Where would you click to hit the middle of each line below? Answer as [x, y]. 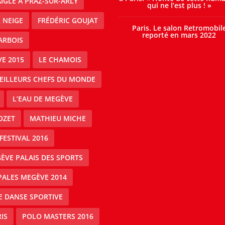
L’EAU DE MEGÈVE [42, 99]
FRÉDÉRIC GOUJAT [68, 20]
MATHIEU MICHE [58, 118]
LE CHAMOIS [60, 60]
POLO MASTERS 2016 [58, 216]
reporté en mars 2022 [179, 35]
